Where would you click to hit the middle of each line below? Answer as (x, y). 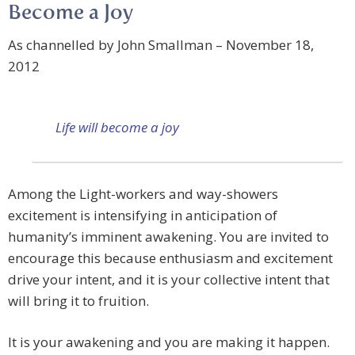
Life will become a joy (117, 128)
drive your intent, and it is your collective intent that (169, 280)
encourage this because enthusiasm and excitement (170, 258)
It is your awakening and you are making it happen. (169, 342)
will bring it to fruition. (78, 301)
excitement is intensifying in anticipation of (143, 216)
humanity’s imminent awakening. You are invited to (168, 237)
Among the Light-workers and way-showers (143, 194)
